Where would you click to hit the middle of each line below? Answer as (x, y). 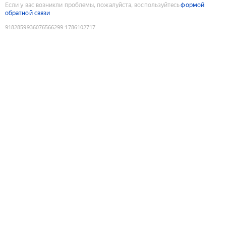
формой (192, 5)
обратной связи (28, 13)
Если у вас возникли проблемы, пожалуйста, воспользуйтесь (93, 5)
